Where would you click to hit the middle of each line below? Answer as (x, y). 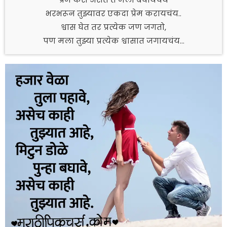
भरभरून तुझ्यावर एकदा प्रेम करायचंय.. (113, 14)
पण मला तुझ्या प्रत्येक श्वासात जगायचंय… (113, 41)
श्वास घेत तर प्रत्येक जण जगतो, (113, 27)
